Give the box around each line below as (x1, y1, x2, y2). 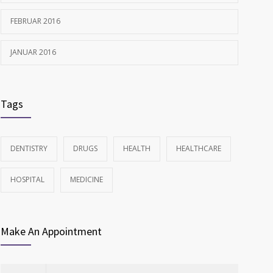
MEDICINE (70, 174, 103, 185)
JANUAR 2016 (10, 47, 56, 58)
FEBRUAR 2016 (10, 16, 60, 27)
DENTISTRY (10, 143, 48, 154)
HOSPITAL (10, 174, 44, 185)
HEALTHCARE (176, 143, 221, 154)
